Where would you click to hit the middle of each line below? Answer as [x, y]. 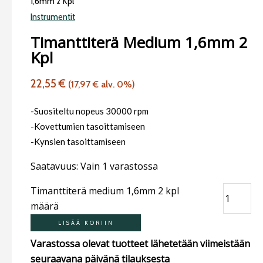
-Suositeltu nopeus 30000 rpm [90, 111]
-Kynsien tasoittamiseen [78, 141]
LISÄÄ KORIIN [86, 222]
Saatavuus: [54, 166]
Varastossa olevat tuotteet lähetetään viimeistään [140, 243]
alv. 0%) [117, 84]
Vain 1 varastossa [119, 166]
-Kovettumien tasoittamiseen [88, 126]
